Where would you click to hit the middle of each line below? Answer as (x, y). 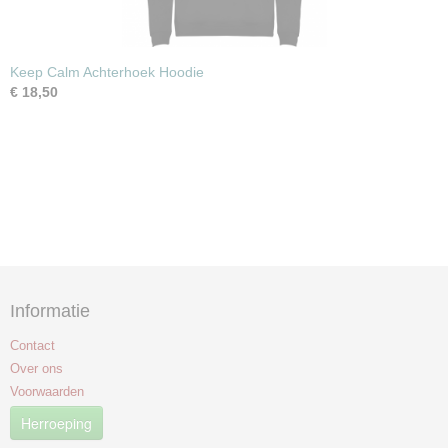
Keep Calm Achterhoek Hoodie (107, 72)
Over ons (36, 368)
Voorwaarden (47, 391)
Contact (32, 345)
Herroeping (56, 423)
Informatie (50, 311)
